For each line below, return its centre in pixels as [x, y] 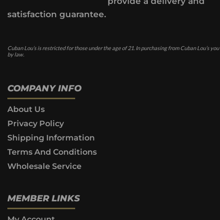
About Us [26, 110]
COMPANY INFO [44, 89]
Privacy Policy [36, 124]
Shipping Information [51, 138]
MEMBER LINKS [44, 199]
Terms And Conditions [52, 152]
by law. [16, 55]
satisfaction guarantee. [57, 14]
